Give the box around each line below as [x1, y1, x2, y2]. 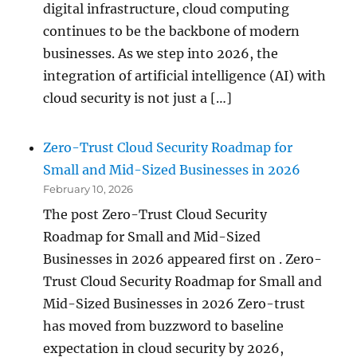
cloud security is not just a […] [43, 89, 233, 106]
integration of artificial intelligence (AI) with [43, 67, 327, 84]
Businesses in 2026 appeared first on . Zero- [43, 251, 323, 268]
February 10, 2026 [43, 182, 134, 196]
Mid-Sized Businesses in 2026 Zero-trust [43, 296, 306, 312]
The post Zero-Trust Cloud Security [43, 206, 268, 223]
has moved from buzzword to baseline [43, 318, 284, 335]
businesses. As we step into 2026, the [43, 45, 279, 61]
